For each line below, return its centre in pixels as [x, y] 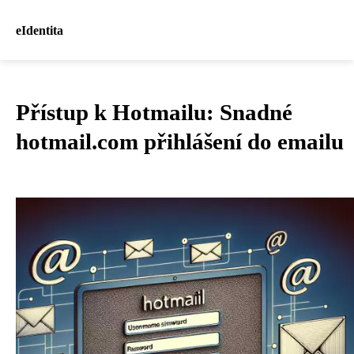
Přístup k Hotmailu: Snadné [154, 112]
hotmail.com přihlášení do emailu [180, 141]
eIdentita [40, 30]
